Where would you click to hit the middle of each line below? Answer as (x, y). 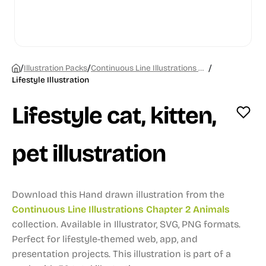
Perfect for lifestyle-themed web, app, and (105, 239)
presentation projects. (61, 254)
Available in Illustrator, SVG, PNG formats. (151, 224)
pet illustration (89, 154)
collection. (36, 224)
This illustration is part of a (171, 254)
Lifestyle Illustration (50, 80)
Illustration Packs (56, 68)
